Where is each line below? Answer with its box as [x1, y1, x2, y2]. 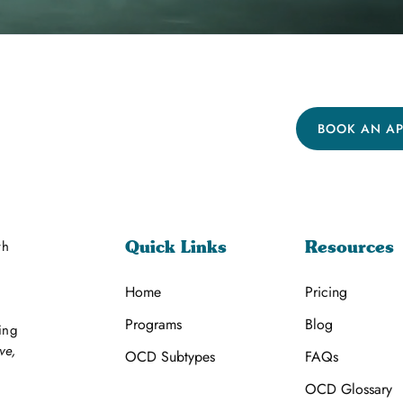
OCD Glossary [305, 379, 392, 399]
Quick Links [125, 237, 227, 257]
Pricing [305, 282, 347, 302]
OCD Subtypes [125, 346, 215, 367]
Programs [125, 314, 182, 335]
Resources [305, 237, 394, 257]
